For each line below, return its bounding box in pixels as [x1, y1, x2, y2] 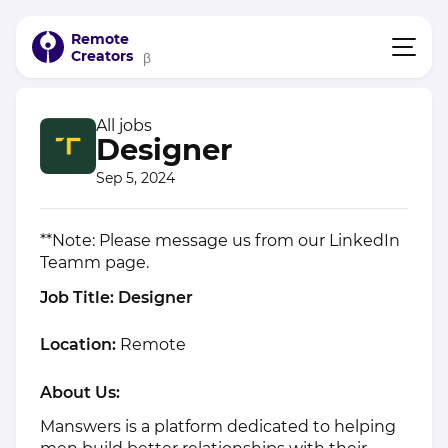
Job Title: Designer [40, 287, 193, 307]
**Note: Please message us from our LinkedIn [40, 230, 400, 250]
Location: [40, 335, 116, 355]
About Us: [40, 382, 120, 402]
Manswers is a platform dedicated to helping [40, 417, 396, 437]
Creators [71, 46, 134, 65]
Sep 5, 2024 [96, 168, 175, 187]
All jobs [96, 116, 152, 136]
